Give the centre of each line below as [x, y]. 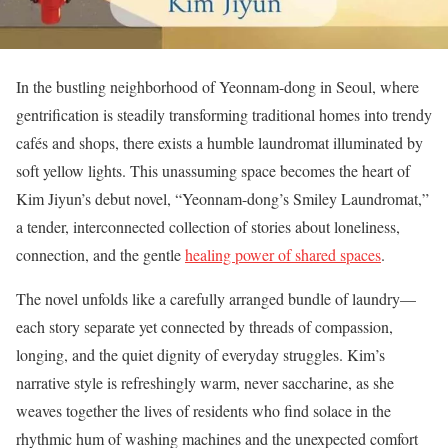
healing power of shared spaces [283, 254]
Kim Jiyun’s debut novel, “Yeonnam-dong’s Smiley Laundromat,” [222, 198]
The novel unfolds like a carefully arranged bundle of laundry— [216, 298]
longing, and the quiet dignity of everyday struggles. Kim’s [200, 354]
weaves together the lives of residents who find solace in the [203, 410]
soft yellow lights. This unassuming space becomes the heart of [213, 170]
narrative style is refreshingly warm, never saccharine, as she [205, 382]
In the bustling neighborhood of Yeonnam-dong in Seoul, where [217, 86]
